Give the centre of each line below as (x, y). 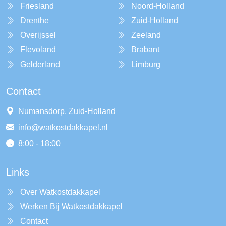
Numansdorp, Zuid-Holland (67, 111)
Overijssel (38, 35)
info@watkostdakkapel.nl (63, 127)
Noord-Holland (158, 6)
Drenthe (35, 20)
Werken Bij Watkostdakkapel (71, 207)
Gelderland (40, 64)
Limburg (146, 64)
